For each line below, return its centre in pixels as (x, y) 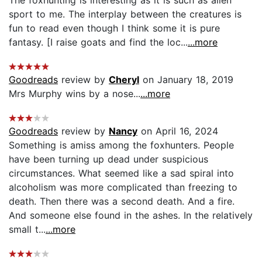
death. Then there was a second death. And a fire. (122, 201)
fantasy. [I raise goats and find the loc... (98, 42)
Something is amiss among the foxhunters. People (121, 145)
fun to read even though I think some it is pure (114, 28)
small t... (27, 229)
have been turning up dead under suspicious (108, 159)
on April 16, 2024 (178, 131)
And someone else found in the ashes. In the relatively (131, 215)
